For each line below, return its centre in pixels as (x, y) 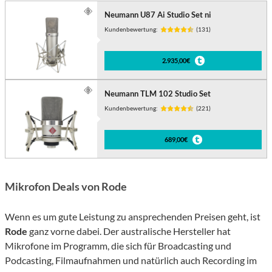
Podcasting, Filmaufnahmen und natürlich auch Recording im (131, 260)
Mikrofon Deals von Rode (66, 187)
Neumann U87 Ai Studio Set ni (158, 15)
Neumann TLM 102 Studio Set (158, 94)
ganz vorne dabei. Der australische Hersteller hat (129, 231)
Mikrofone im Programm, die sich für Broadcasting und (118, 246)
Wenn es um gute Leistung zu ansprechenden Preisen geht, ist (133, 217)
